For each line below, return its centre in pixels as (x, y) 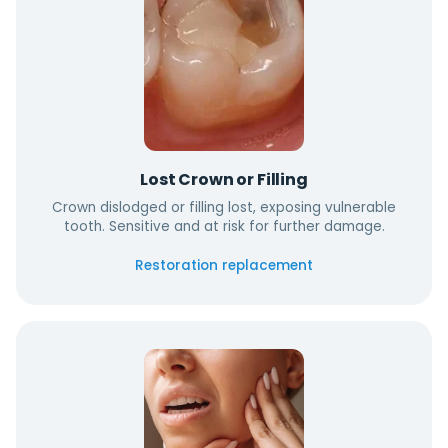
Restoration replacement (224, 265)
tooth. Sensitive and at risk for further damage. (224, 226)
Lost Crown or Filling (224, 179)
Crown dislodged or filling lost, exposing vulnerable (224, 207)
